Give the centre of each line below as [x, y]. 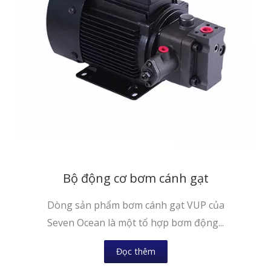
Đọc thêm [135, 251]
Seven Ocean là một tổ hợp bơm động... [135, 222]
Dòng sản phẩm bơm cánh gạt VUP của [135, 205]
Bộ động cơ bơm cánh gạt [135, 178]
